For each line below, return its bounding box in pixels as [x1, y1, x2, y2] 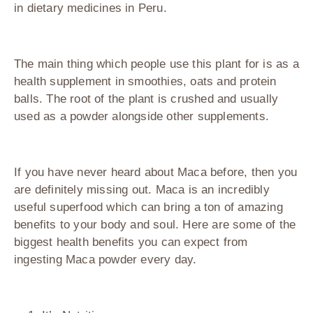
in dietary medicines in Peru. [14, 1, 167, 15]
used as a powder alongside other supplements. [14, 110, 270, 124]
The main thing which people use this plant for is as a [14, 57, 299, 71]
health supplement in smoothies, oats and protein [14, 75, 277, 89]
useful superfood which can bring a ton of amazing [14, 201, 283, 214]
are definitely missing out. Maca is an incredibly [14, 183, 270, 197]
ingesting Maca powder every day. [14, 253, 197, 267]
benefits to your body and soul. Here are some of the [14, 218, 296, 232]
